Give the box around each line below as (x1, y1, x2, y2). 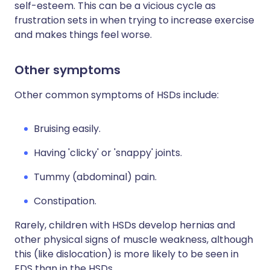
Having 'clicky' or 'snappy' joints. (34, 146, 182, 160)
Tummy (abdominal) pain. (34, 170, 157, 184)
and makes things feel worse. (14, 28, 152, 42)
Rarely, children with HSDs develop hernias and (14, 218, 235, 232)
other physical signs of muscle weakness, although (14, 233, 253, 246)
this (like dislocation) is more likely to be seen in (14, 247, 239, 261)
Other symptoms (14, 61, 121, 78)
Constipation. (34, 194, 96, 208)
